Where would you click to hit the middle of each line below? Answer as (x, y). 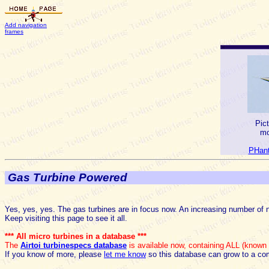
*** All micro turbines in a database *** (76, 236)
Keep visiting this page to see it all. (66, 218)
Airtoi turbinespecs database (74, 245)
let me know (125, 254)
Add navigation (26, 25)
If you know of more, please (54, 254)
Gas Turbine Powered (68, 178)
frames (14, 32)
